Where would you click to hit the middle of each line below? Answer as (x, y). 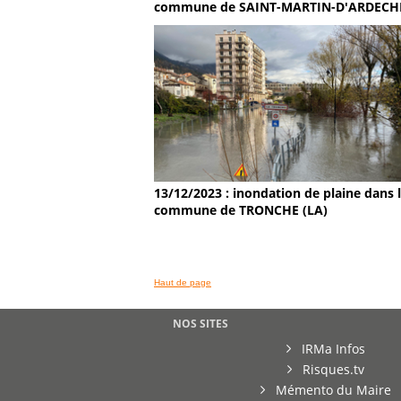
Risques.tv (332, 370)
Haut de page (183, 282)
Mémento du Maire (332, 390)
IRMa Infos (332, 349)
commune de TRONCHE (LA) (241, 210)
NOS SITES (200, 324)
